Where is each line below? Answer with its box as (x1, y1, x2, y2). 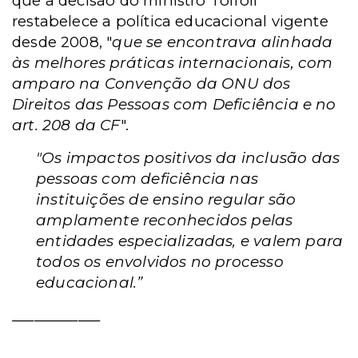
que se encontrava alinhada (112, 32, 333, 51)
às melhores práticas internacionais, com (12, 53, 333, 72)
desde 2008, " (12, 32, 113, 51)
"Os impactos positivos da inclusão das (36, 148, 340, 167)
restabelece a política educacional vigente (12, 11, 328, 30)
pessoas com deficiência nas (36, 169, 259, 188)
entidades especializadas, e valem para (36, 231, 344, 250)
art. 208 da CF (12, 115, 121, 134)
